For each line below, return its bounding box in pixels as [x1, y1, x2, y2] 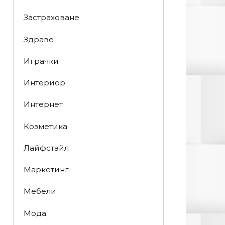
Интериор [23, 78, 65, 88]
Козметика [23, 121, 67, 131]
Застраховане [23, 13, 79, 23]
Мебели [23, 186, 56, 196]
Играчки [23, 56, 59, 66]
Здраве [23, 34, 54, 44]
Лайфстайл [23, 143, 69, 153]
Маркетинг [23, 165, 69, 175]
